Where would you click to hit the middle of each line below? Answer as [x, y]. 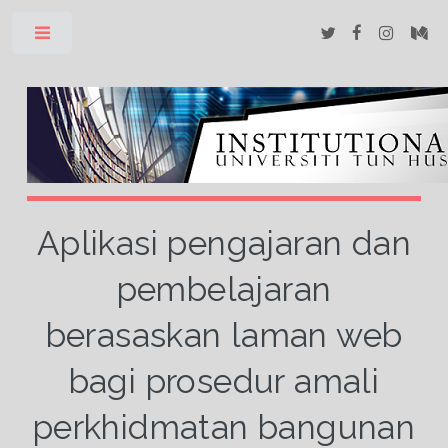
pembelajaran [224, 289]
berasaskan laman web [224, 335]
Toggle [106, 37]
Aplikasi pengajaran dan [224, 243]
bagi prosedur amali [224, 381]
